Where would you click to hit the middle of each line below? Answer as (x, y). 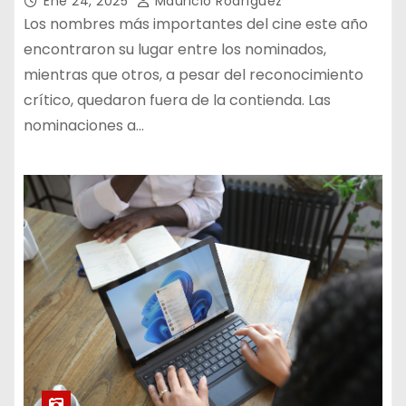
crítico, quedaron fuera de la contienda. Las (177, 100)
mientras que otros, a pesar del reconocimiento (193, 75)
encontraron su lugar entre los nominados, (175, 49)
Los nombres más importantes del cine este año (196, 24)
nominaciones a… (84, 126)
